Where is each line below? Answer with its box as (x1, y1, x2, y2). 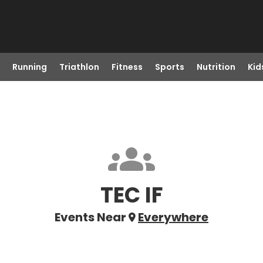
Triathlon (59, 61, 99, 73)
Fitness (111, 61, 143, 73)
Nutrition (196, 61, 235, 73)
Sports (154, 61, 184, 73)
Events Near (55, 209, 126, 225)
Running (12, 61, 47, 73)
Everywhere (138, 209, 208, 225)
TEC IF (100, 180, 163, 210)
